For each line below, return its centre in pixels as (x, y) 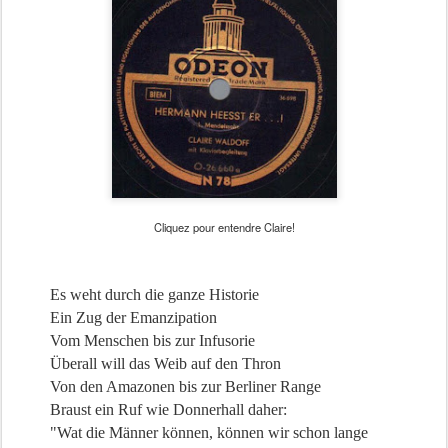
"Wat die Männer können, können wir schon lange (209, 432)
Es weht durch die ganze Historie (154, 294)
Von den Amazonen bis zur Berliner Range (185, 386)
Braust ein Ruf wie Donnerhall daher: (168, 409)
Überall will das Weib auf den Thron (165, 363)
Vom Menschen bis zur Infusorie (152, 340)
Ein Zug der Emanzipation (133, 317)
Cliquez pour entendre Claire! (224, 226)
